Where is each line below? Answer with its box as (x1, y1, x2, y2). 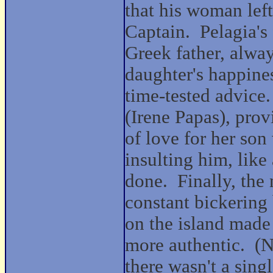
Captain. (125, 21, 190, 42)
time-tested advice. (125, 85, 271, 106)
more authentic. (125, 235, 245, 255)
